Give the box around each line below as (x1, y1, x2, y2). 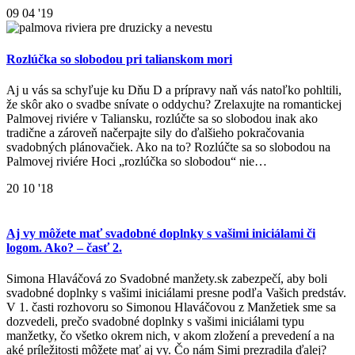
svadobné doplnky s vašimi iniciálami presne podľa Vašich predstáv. (6, 286, 346, 300)
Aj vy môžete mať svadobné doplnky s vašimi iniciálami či (6, 227, 315, 241)
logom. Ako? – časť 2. (6, 241, 122, 255)
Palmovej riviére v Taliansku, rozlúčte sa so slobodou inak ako (6, 111, 318, 125)
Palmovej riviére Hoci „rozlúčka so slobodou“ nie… (6, 154, 267, 168)
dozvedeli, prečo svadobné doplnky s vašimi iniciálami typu (6, 315, 304, 329)
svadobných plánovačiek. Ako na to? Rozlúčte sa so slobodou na (6, 139, 330, 154)
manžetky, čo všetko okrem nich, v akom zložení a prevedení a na (6, 329, 334, 343)
